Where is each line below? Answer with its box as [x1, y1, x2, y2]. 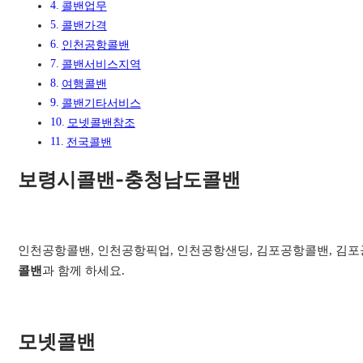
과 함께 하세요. [42, 264, 126, 278]
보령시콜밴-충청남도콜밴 [18, 168, 241, 192]
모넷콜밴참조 [66, 117, 135, 130]
